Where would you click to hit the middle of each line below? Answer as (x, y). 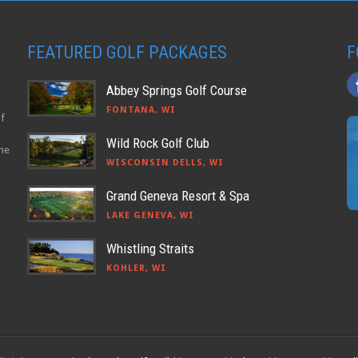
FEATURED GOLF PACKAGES (127, 53)
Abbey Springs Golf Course (176, 91)
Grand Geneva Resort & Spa (177, 196)
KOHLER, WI (136, 268)
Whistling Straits (150, 249)
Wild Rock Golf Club (157, 143)
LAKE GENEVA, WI (150, 216)
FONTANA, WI (141, 110)
